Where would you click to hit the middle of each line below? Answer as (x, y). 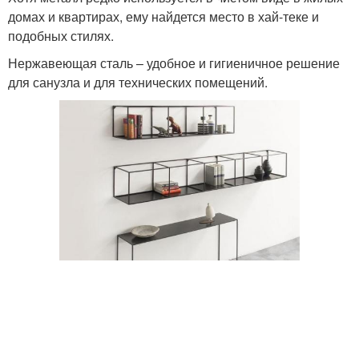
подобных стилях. (61, 35)
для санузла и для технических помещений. (138, 82)
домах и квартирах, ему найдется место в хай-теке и (163, 16)
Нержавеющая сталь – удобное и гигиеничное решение (174, 63)
